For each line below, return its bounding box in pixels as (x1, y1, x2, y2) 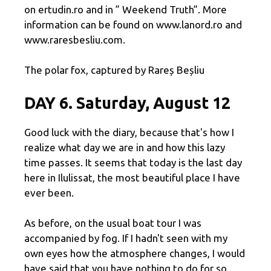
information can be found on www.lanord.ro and (24, 18, 242, 30)
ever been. (24, 186, 74, 198)
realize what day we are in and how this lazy (24, 141, 225, 153)
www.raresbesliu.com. (24, 33, 125, 45)
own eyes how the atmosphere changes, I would (24, 247, 245, 260)
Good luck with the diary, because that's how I (24, 126, 234, 138)
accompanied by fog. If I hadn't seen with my (24, 232, 227, 244)
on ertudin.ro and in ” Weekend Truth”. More (24, 3, 227, 15)
